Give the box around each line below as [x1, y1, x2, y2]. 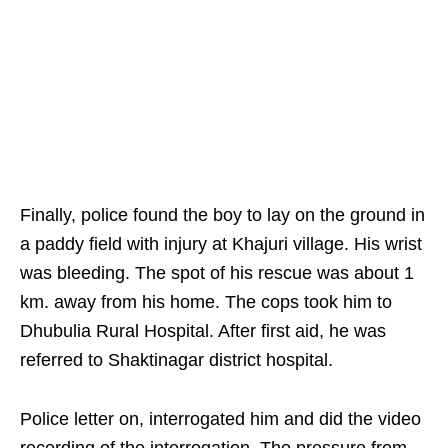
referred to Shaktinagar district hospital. [20, 350, 333, 371]
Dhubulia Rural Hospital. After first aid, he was [20, 321, 386, 342]
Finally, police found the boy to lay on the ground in [20, 205, 425, 226]
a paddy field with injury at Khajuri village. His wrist [20, 234, 422, 255]
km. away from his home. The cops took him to [20, 292, 392, 313]
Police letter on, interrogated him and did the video [20, 409, 421, 430]
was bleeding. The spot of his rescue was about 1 [20, 263, 414, 284]
